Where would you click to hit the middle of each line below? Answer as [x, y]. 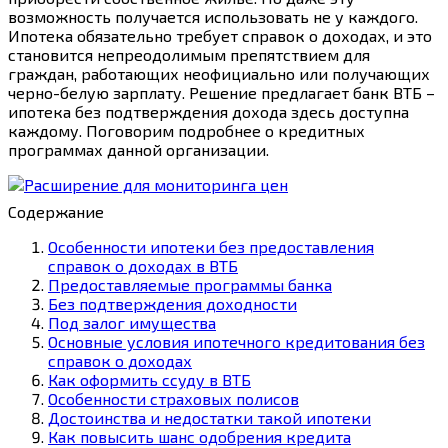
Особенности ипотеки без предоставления [211, 246]
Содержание [56, 211]
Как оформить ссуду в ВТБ [149, 379]
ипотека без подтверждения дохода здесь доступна [208, 111]
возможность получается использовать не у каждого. [213, 16]
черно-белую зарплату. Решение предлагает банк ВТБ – [221, 92]
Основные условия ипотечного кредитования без [236, 341]
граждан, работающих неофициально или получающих [219, 73]
